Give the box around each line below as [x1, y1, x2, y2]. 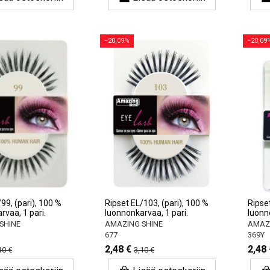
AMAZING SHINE [105, 219, 163, 228]
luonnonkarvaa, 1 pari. [105, 207, 189, 218]
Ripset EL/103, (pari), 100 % [105, 198, 209, 208]
